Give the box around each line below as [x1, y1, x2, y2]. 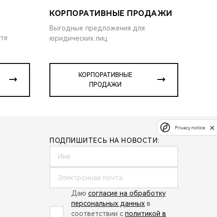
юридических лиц [49, 34, 108, 42]
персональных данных [71, 199, 145, 207]
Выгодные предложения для [49, 24, 145, 32]
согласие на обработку [88, 189, 166, 197]
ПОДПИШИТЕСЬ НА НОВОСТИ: [49, 136, 159, 144]
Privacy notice [175, 124, 205, 130]
